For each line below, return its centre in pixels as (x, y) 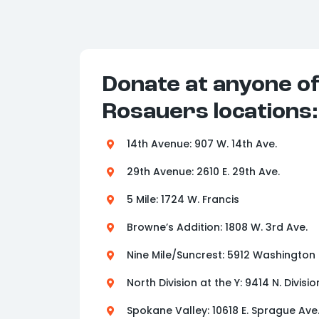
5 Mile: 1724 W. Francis (183, 200)
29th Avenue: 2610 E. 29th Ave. (203, 172)
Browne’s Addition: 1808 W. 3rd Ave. (217, 228)
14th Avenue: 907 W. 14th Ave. (202, 144)
